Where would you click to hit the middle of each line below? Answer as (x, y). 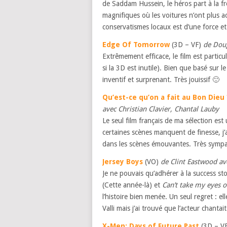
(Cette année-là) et (132, 185)
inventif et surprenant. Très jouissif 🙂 (161, 80)
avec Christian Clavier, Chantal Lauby (161, 109)
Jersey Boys (123, 162)
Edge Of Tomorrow (136, 45)
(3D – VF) (186, 45)
